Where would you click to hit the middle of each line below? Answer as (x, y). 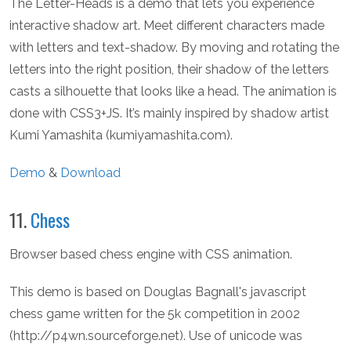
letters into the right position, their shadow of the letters (169, 69)
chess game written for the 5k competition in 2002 (155, 313)
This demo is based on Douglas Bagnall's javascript (158, 291)
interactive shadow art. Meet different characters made (167, 25)
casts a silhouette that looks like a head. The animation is (173, 91)
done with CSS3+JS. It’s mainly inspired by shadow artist (169, 113)
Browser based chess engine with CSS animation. (151, 254)
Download (90, 172)
